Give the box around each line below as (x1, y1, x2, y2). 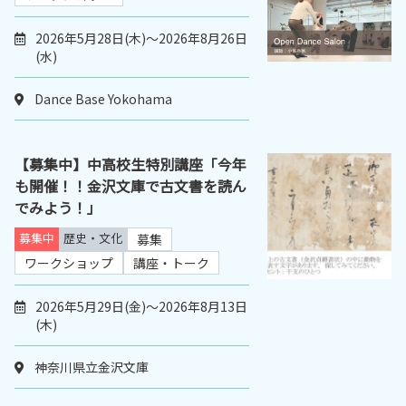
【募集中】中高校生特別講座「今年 (14, 153, 246, 176)
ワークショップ (24, 254, 113, 273)
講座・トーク (133, 254, 209, 273)
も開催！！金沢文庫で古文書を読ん (14, 175, 246, 198)
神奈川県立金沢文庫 (34, 358, 149, 377)
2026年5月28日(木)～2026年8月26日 (35, 29, 247, 48)
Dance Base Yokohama (34, 90, 172, 109)
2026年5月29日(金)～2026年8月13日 (35, 297, 247, 316)
